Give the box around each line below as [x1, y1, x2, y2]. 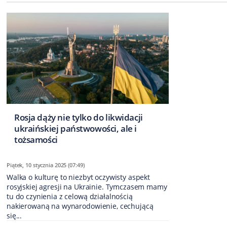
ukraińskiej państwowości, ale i [14, 123, 137, 135]
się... [7, 211, 22, 221]
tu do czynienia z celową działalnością [7, 192, 133, 202]
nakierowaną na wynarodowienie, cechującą [7, 201, 154, 211]
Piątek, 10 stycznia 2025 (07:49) [7, 161, 85, 169]
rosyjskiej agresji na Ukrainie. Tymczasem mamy [7, 182, 167, 192]
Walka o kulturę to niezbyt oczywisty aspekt [7, 172, 150, 182]
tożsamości [14, 134, 58, 146]
